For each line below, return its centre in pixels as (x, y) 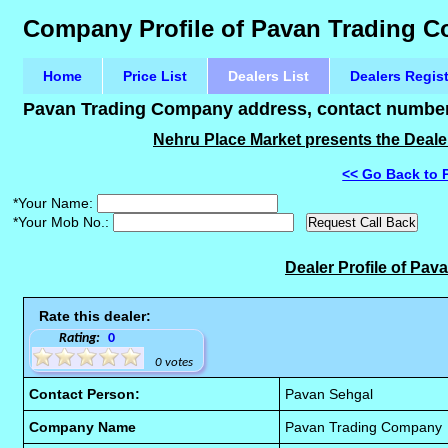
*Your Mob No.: (61, 222)
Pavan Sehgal (329, 394)
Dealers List (269, 76)
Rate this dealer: (95, 316)
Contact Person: (85, 394)
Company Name (83, 427)
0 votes (174, 362)
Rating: (80, 338)
